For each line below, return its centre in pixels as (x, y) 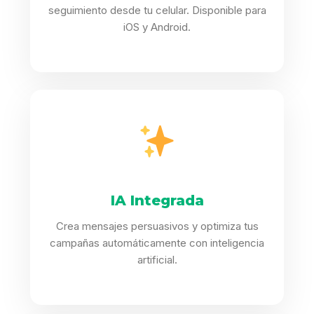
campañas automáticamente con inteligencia (157, 243)
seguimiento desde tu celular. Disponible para (157, 11)
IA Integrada (157, 201)
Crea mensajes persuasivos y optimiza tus (157, 226)
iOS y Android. (157, 27)
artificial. (157, 260)
